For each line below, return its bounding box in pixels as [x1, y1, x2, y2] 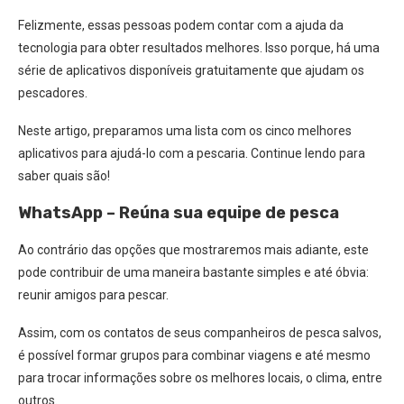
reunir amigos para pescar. [18, 288, 169, 302]
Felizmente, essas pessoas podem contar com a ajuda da [18, 18, 344, 32]
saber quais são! [18, 169, 110, 183]
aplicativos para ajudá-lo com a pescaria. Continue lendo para [18, 146, 365, 161]
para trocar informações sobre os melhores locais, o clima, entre [18, 371, 382, 385]
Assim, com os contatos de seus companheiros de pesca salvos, [18, 326, 381, 340]
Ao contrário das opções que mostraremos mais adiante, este [18, 243, 369, 257]
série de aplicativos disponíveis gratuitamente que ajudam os [18, 63, 364, 78]
